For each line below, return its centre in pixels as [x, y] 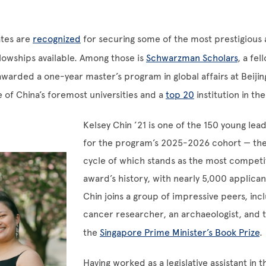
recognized [57, 39]
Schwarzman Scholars [192, 58]
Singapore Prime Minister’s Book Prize [180, 232]
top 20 [180, 95]
